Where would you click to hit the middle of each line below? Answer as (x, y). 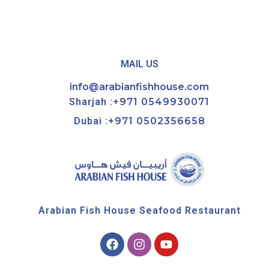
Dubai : (91, 121)
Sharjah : (91, 102)
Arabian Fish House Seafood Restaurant (139, 211)
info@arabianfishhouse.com (139, 87)
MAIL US (139, 64)
